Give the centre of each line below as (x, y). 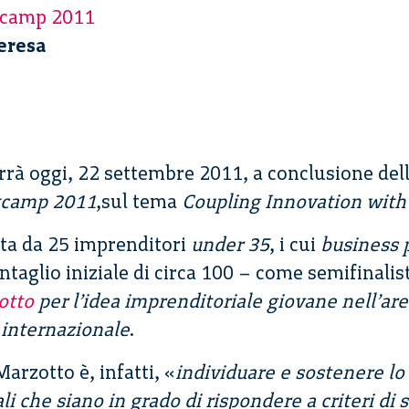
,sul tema (139, 202)
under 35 (230, 245)
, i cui (295, 245)
